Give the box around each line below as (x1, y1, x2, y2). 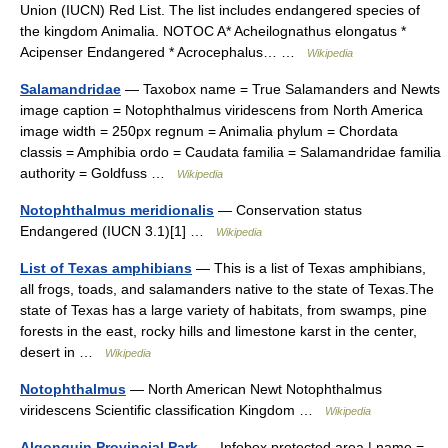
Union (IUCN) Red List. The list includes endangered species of (20, 2, 420, 18)
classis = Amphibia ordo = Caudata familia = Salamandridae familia (20, 144, 441, 160)
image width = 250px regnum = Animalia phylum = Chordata (20, 123, 398, 139)
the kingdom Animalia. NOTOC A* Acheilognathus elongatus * (20, 23, 406, 39)
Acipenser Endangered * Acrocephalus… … (20, 44, 307, 60)
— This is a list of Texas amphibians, (192, 260, 426, 276)
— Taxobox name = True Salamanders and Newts (121, 81, 440, 97)
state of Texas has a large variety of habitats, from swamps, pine (20, 302, 427, 318)
